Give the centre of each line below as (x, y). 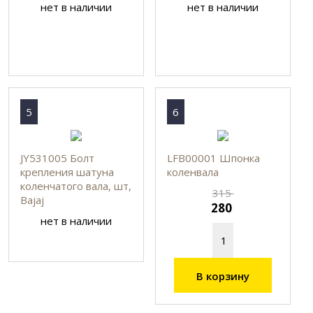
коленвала (193, 172)
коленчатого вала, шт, (76, 185)
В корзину (223, 276)
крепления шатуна (67, 172)
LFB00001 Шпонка (214, 158)
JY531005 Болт (58, 158)
